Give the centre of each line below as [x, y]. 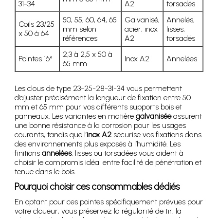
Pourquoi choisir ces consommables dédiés [97, 187]
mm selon [80, 29]
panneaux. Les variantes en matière [75, 116]
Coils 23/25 [36, 24]
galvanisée [154, 116]
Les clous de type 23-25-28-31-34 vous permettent [98, 89]
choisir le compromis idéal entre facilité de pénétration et [108, 163]
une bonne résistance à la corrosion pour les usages [100, 126]
